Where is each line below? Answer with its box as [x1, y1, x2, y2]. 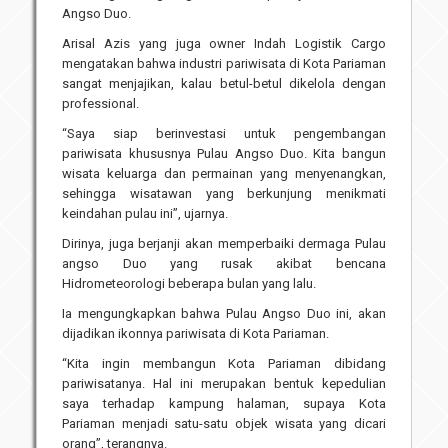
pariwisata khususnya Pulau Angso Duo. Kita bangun [62, 146, 386, 162]
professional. [62, 96, 140, 112]
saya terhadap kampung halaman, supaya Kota [62, 396, 386, 412]
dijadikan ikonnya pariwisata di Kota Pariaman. [62, 326, 330, 342]
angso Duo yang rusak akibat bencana [62, 256, 386, 272]
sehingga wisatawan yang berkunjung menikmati [62, 186, 386, 202]
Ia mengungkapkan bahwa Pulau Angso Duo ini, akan [62, 306, 386, 322]
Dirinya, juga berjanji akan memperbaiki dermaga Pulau [62, 236, 386, 252]
